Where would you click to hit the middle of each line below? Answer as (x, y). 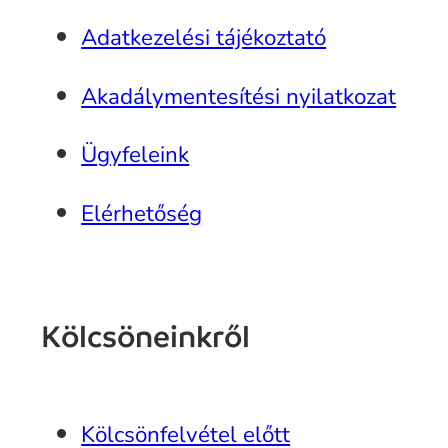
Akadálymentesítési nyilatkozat (239, 96)
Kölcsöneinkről (146, 337)
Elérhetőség (142, 213)
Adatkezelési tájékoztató (204, 38)
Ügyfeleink (135, 155)
